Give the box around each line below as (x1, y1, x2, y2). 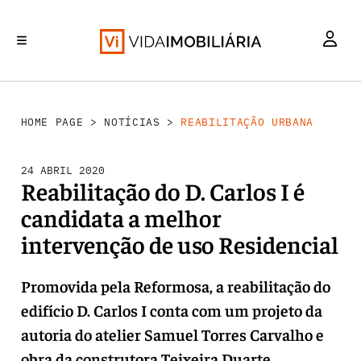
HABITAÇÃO (308, 94, 359, 106)
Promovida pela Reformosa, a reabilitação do (20, 276, 330, 296)
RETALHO (260, 94, 300, 106)
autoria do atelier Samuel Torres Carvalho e (20, 324, 324, 344)
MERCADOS (92, 94, 137, 106)
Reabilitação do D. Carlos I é (20, 176, 305, 206)
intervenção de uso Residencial (20, 229, 338, 259)
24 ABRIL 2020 (20, 164, 105, 177)
